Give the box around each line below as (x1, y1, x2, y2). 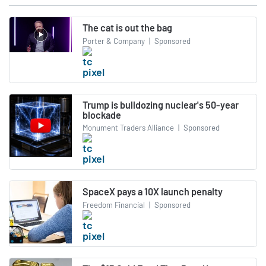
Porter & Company (83, 36, 145, 46)
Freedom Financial (83, 199, 145, 210)
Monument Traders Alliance (83, 123, 174, 133)
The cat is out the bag (83, 22, 172, 34)
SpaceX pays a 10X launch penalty (83, 186, 223, 198)
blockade (83, 109, 121, 121)
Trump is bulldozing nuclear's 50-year (83, 99, 239, 110)
